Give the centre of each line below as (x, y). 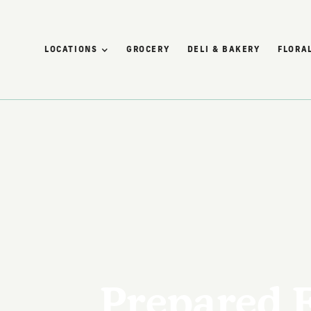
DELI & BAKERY (224, 49)
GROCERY (148, 49)
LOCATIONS (71, 49)
